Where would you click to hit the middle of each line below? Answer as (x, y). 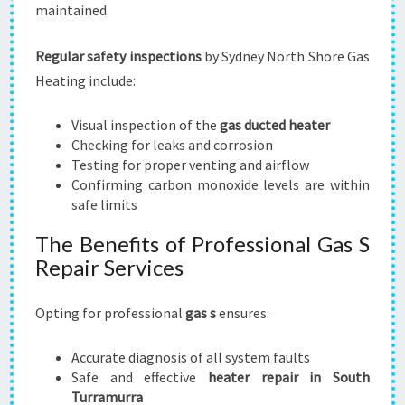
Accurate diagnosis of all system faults (191, 357)
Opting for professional (110, 313)
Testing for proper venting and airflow (190, 165)
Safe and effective (140, 377)
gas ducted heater (275, 125)
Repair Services (109, 267)
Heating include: (85, 80)
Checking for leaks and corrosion (172, 145)
